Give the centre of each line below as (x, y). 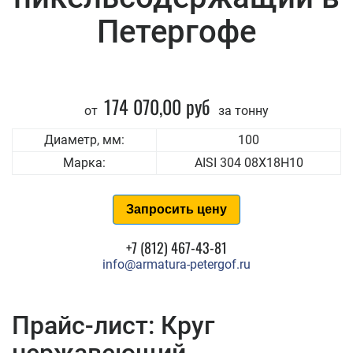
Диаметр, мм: (84, 140)
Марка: (84, 163)
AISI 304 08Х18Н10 (249, 163)
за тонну (242, 111)
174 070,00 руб (157, 106)
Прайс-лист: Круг (113, 325)
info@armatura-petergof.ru (176, 264)
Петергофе (176, 32)
